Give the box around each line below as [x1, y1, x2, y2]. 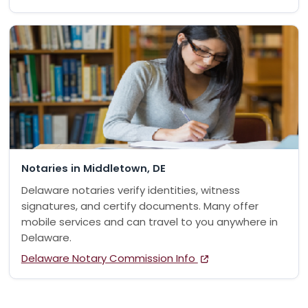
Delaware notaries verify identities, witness [21, 182, 240, 197]
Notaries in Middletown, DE [21, 161, 166, 175]
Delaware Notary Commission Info [21, 251, 198, 265]
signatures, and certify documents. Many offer [21, 198, 258, 213]
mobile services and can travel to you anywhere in [21, 214, 278, 229]
